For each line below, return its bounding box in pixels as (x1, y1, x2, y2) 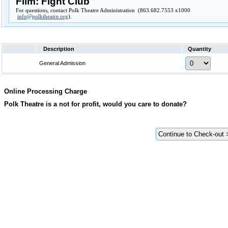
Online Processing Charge (4, 88, 87, 95)
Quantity (188, 46, 211, 52)
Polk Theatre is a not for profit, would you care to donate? (4, 100, 187, 108)
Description (42, 46, 74, 52)
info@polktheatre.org (17, 13, 68, 19)
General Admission (39, 60, 87, 66)
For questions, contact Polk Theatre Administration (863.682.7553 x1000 (16, 7, 190, 13)
